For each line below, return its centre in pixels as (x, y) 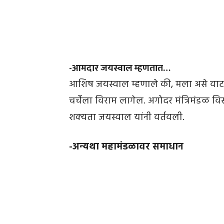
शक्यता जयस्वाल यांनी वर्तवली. (127, 118)
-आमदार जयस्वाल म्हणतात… (120, 68)
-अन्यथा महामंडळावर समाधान (126, 147)
